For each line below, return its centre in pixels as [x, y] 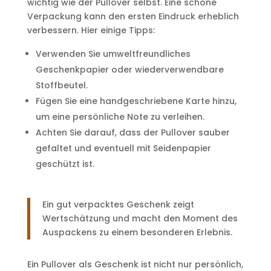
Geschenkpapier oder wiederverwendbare [129, 70]
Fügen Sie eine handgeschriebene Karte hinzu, [136, 101]
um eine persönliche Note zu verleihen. [120, 117]
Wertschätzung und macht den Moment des [140, 218]
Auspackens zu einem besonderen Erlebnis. [137, 232]
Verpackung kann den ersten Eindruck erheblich [133, 16]
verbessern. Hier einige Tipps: [91, 30]
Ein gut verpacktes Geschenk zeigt [118, 204]
